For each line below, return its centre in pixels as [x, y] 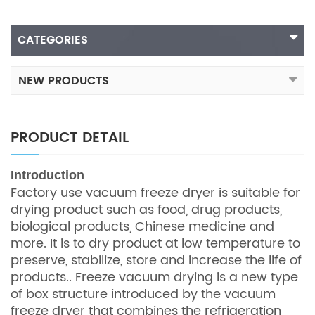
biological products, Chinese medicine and [142, 226]
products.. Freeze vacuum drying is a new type [154, 277]
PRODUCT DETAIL [70, 138]
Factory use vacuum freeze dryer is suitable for [155, 193]
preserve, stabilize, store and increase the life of [156, 260]
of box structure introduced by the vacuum [143, 294]
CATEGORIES [53, 40]
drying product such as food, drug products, [146, 210]
